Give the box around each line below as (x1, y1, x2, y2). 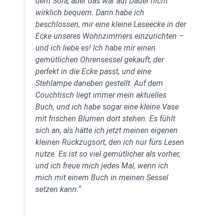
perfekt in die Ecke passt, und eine (35, 67, 151, 77)
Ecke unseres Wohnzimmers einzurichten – (35, 31, 184, 41)
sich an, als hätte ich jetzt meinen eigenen (35, 126, 178, 136)
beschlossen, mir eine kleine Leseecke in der (35, 20, 186, 29)
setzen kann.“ (35, 185, 81, 194)
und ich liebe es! (35, 43, 93, 53)
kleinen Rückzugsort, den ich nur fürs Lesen (35, 137, 184, 147)
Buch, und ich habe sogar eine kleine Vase (35, 102, 179, 112)
